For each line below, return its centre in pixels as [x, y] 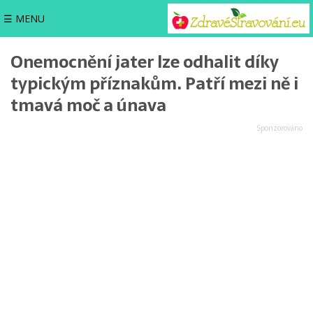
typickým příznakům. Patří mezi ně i [154, 83]
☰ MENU [24, 18]
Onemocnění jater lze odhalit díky [145, 62]
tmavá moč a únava [88, 105]
